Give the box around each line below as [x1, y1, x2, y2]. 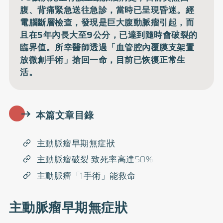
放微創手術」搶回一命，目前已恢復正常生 [20, 53, 186, 67]
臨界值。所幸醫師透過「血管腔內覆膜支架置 [20, 41, 195, 54]
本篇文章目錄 [35, 108, 94, 122]
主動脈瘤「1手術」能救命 [36, 169, 136, 182]
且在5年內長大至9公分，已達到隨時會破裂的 [20, 28, 198, 42]
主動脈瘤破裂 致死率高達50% [36, 153, 153, 166]
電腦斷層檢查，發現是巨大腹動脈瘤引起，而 [20, 16, 195, 29]
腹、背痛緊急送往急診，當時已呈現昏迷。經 [20, 3, 195, 17]
